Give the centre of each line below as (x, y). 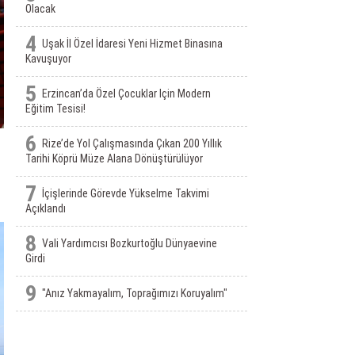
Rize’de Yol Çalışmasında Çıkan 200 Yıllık (132, 143)
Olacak (40, 9)
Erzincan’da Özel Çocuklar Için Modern (126, 94)
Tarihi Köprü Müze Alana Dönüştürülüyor (114, 158)
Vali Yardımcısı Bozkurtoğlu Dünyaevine (129, 243)
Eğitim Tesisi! (55, 109)
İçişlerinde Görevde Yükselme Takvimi (125, 193)
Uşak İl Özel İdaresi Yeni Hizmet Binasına (132, 44)
